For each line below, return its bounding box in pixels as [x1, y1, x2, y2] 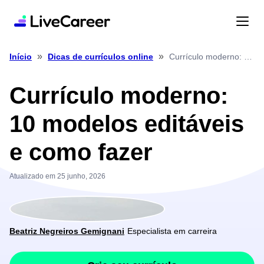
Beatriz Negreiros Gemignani [9, 226, 124, 236]
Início [9, 52, 32, 62]
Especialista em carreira [127, 226, 217, 236]
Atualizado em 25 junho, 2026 [9, 172, 105, 181]
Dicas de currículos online [48, 52, 153, 62]
